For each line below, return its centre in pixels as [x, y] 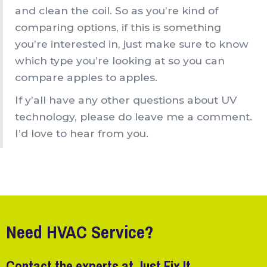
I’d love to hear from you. [82, 133]
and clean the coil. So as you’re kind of [117, 11]
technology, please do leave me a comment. [133, 117]
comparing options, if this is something [118, 27]
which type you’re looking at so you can [120, 61]
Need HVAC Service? [80, 232]
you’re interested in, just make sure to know [132, 44]
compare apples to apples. [86, 77]
